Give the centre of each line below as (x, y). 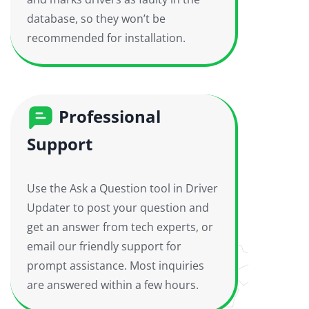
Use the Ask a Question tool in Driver (122, 188)
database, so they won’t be (96, 19)
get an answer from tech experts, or (120, 227)
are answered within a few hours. (113, 285)
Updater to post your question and (118, 208)
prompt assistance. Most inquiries (116, 266)
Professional (108, 116)
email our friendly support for (104, 246)
